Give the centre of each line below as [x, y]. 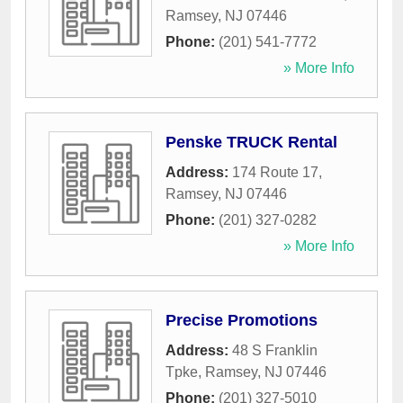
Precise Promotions [242, 321]
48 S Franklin [275, 351]
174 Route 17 [275, 173]
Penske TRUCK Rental [251, 143]
